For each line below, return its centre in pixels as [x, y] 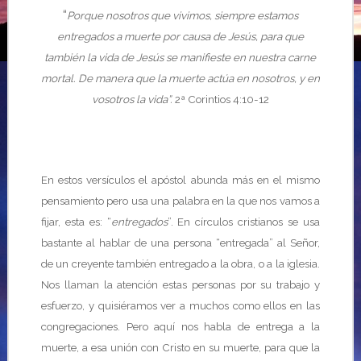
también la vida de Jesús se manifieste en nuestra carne [180, 57]
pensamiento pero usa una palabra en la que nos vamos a [180, 201]
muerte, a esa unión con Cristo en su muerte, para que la [180, 347]
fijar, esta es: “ [76, 222]
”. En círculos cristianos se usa [244, 222]
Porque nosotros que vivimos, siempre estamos [182, 15]
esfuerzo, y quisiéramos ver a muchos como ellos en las [180, 305]
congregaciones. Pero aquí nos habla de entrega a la [180, 326]
